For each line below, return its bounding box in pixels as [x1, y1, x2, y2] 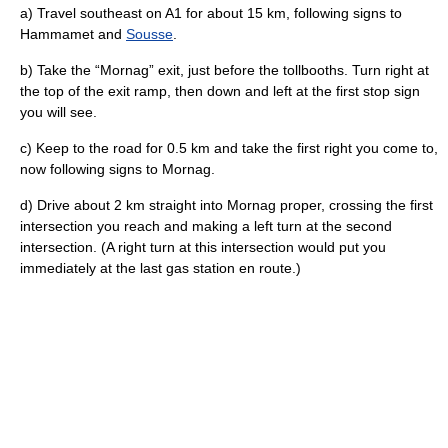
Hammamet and [20, 25, 126, 42]
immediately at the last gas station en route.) [20, 259, 301, 276]
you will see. [20, 103, 97, 120]
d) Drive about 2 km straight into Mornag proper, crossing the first [20, 196, 433, 213]
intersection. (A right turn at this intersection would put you [20, 238, 386, 255]
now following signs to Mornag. [20, 160, 215, 177]
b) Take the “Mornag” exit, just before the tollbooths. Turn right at [20, 61, 429, 78]
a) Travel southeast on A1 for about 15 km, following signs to [20, 4, 402, 21]
